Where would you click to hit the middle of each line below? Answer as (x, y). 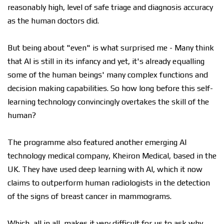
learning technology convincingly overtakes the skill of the (108, 102)
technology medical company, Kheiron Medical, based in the (112, 156)
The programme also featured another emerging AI (97, 142)
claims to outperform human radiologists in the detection (109, 183)
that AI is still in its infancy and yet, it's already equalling (106, 61)
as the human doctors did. (53, 21)
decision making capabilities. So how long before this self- (110, 88)
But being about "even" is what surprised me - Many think (111, 48)
